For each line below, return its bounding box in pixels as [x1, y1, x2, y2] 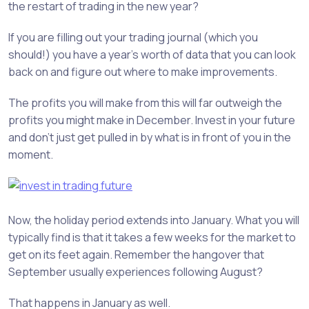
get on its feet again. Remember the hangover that [8, 247, 264, 263]
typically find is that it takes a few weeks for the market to [8, 230, 296, 246]
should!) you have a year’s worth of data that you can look [8, 47, 296, 63]
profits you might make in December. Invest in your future [8, 112, 295, 128]
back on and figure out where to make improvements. [8, 64, 277, 80]
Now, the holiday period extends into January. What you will [8, 212, 299, 228]
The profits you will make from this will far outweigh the [8, 95, 282, 111]
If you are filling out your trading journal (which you [8, 30, 258, 46]
